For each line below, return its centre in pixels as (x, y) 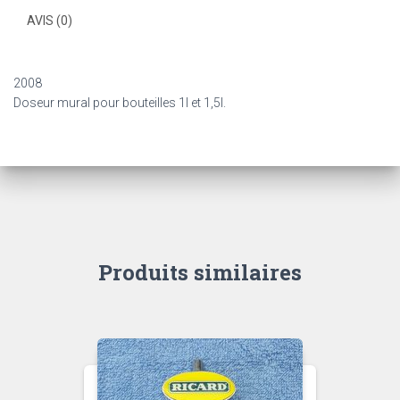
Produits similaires (200, 272)
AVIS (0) (50, 21)
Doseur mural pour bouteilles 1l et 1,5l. (120, 103)
